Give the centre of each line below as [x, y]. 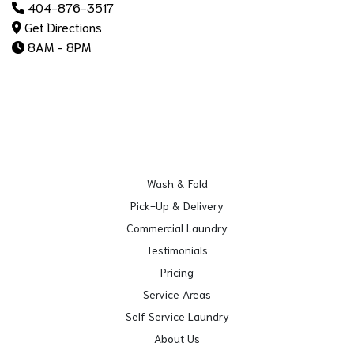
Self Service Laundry [177, 316]
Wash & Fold [177, 183]
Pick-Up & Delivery [177, 205]
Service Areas [177, 294]
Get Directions [63, 26]
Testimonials [177, 249]
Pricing [177, 271]
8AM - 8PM [58, 46]
